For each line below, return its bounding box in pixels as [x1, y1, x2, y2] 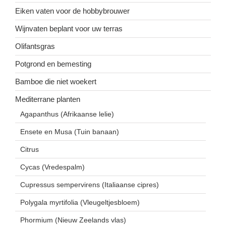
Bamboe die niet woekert [15, 77, 96, 86]
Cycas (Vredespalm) [20, 163, 85, 172]
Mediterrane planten [15, 95, 80, 104]
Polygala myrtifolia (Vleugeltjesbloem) [20, 198, 140, 207]
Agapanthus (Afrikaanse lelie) [20, 110, 114, 119]
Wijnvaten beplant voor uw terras [15, 24, 123, 33]
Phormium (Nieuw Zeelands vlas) [20, 216, 126, 224]
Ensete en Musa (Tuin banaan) [20, 128, 119, 136]
